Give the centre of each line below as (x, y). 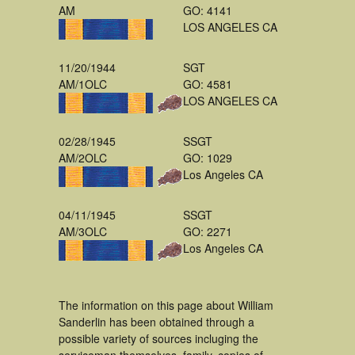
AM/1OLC (83, 84)
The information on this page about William (166, 305)
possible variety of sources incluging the (158, 338)
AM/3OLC (83, 231)
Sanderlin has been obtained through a (157, 322)
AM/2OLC (83, 158)
